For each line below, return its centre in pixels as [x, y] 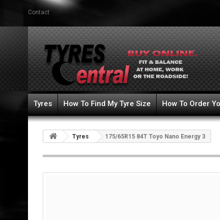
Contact [39, 12]
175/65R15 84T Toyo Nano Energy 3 [155, 137]
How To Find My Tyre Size [107, 104]
